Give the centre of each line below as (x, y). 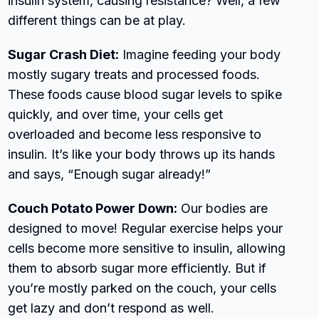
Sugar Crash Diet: (64, 54)
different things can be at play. (97, 20)
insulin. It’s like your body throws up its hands (142, 154)
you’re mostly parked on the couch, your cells (142, 288)
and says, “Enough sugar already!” (110, 174)
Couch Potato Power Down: (93, 208)
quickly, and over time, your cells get (116, 114)
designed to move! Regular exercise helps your (146, 228)
